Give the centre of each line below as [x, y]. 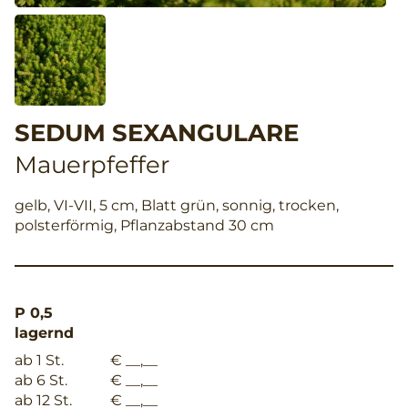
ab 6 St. [41, 380]
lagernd [44, 332]
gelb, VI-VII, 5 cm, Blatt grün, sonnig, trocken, [177, 205]
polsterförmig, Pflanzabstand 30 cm [144, 225]
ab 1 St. [39, 360]
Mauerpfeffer [92, 164]
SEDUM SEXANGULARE [157, 133]
